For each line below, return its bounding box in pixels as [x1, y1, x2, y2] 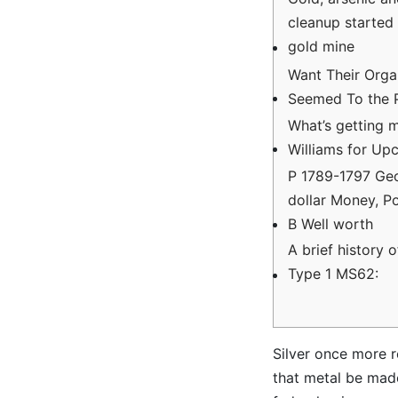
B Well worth [288, 214, 373, 233]
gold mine [288, 37, 354, 56]
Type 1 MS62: [288, 265, 378, 283]
